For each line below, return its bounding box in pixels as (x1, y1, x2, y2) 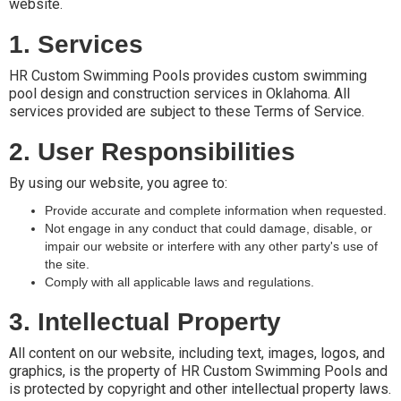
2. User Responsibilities (9, 137, 295, 166)
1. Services (9, 30, 143, 58)
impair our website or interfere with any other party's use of (45, 238, 378, 253)
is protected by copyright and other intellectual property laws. (9, 380, 391, 397)
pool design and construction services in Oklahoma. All (9, 84, 350, 102)
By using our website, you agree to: (9, 174, 227, 192)
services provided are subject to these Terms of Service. (9, 102, 364, 120)
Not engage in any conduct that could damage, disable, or (45, 220, 372, 235)
